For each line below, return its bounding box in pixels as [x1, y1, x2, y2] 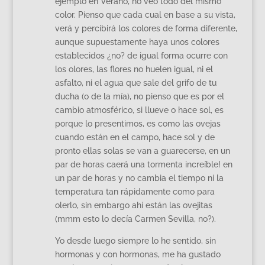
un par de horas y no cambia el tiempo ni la [54, 173, 224, 183]
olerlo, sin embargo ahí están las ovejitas [54, 201, 212, 210]
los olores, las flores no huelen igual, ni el [54, 64, 213, 74]
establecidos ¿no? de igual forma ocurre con [54, 51, 228, 60]
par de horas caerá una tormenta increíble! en [54, 160, 232, 169]
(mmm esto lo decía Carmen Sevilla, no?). [54, 214, 216, 224]
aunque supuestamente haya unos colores [54, 37, 219, 47]
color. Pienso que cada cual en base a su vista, [54, 10, 235, 20]
